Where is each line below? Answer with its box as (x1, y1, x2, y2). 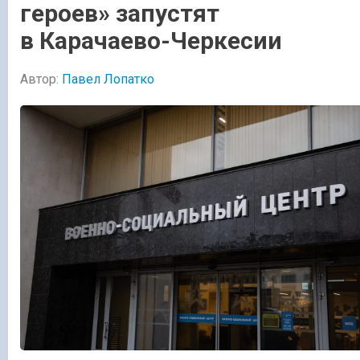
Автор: (20, 71, 62, 87)
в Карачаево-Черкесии (20, 27, 282, 55)
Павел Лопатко (62, 71, 154, 87)
